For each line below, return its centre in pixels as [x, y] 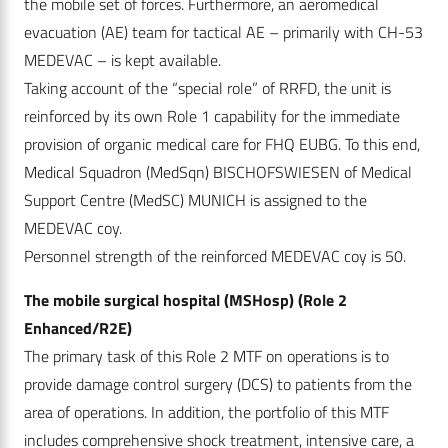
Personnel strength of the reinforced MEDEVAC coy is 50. [217, 256]
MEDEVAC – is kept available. [122, 60]
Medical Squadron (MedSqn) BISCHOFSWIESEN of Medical [218, 172]
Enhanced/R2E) [80, 328]
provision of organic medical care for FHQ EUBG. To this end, [222, 144]
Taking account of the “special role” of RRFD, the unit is [207, 88]
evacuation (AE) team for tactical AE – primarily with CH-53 [223, 32]
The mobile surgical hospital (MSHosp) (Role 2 [185, 300]
